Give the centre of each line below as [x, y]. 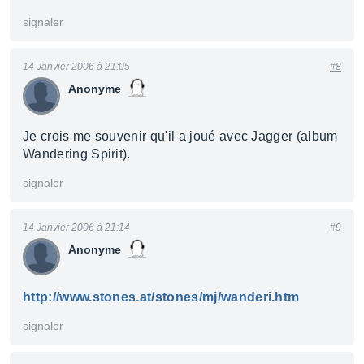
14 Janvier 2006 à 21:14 [76, 227]
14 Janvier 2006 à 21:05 [76, 67]
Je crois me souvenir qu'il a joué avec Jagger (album [180, 136]
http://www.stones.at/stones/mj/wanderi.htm [161, 297]
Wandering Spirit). [77, 154]
